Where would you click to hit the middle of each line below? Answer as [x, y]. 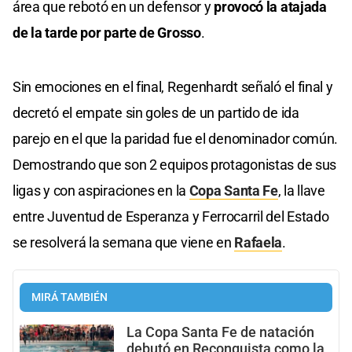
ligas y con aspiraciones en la [101, 191]
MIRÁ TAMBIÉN [70, 298]
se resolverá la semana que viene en [124, 243]
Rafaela [258, 243]
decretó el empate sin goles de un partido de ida [156, 113]
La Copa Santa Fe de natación [220, 333]
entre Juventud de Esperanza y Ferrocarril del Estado [171, 217]
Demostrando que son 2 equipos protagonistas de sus [175, 165]
